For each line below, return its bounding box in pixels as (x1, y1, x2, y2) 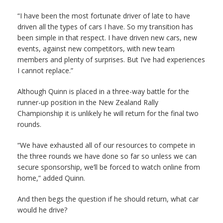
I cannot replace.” (17, 65, 73, 75)
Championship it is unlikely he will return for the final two (17, 108, 199, 118)
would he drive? (17, 205, 67, 215)
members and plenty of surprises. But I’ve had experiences (17, 54, 205, 64)
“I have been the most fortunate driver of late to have (17, 10, 190, 20)
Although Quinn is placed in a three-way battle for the (17, 86, 189, 96)
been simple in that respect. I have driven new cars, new (17, 32, 197, 42)
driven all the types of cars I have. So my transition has (17, 21, 193, 31)
